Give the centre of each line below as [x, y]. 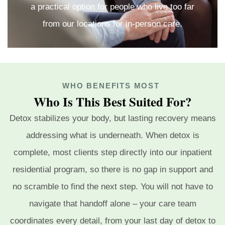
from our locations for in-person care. [113, 24]
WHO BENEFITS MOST [113, 86]
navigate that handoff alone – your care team [113, 204]
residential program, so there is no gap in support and [113, 170]
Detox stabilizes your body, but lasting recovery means [113, 119]
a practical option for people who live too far [113, 7]
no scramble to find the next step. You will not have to [113, 187]
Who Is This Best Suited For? [113, 102]
